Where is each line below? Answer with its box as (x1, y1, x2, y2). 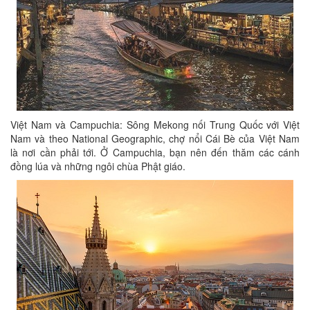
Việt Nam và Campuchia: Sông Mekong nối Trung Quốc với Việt (10, 118, 300, 131)
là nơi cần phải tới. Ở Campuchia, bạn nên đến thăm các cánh (10, 145, 300, 159)
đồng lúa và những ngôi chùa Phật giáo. (10, 159, 185, 173)
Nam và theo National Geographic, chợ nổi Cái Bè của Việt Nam (10, 131, 300, 145)
